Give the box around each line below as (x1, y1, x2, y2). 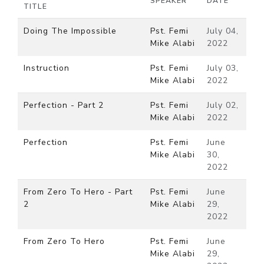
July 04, (207, 25, 239, 37)
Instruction (24, 62, 70, 74)
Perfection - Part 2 (24, 100, 104, 111)
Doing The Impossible (24, 25, 117, 37)
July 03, (207, 62, 239, 74)
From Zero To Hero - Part (24, 186, 133, 197)
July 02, (207, 100, 239, 111)
